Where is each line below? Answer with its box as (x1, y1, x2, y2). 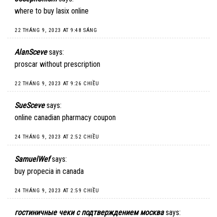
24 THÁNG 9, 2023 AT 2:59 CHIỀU (15, 187, 99, 194)
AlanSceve (15, 47, 47, 57)
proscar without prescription (15, 60, 100, 69)
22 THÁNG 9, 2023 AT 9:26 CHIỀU (15, 80, 99, 87)
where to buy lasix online (15, 6, 89, 15)
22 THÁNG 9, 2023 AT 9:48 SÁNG (15, 27, 97, 33)
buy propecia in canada (15, 166, 84, 176)
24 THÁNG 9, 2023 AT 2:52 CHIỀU (15, 134, 99, 140)
